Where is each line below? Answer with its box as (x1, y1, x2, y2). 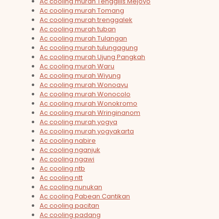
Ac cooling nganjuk (40, 145, 100, 155)
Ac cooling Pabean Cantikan (40, 192, 130, 201)
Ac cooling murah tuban (40, 24, 116, 34)
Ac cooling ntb (40, 164, 85, 174)
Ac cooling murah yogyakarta (40, 127, 134, 136)
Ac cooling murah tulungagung (40, 43, 138, 53)
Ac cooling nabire (40, 136, 96, 146)
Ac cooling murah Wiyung (40, 71, 121, 81)
